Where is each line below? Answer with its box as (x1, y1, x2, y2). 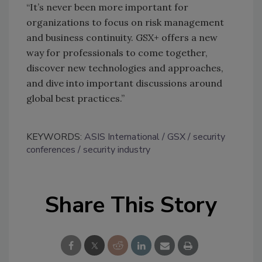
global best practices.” (26, 92, 125, 104)
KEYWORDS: (26, 130, 84, 143)
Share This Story (45, 189, 217, 220)
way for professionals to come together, (26, 46, 208, 58)
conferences (26, 143, 75, 156)
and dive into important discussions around (26, 77, 222, 89)
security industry (83, 143, 150, 156)
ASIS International (84, 130, 160, 143)
